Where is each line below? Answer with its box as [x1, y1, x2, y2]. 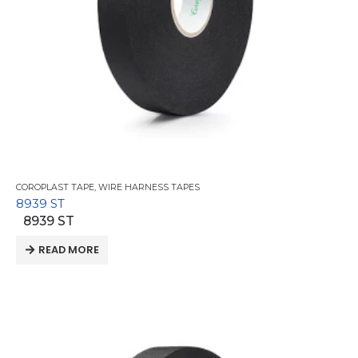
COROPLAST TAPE [16, 182, 94, 193]
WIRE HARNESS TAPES [98, 182, 200, 193]
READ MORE [38, 242, 99, 257]
